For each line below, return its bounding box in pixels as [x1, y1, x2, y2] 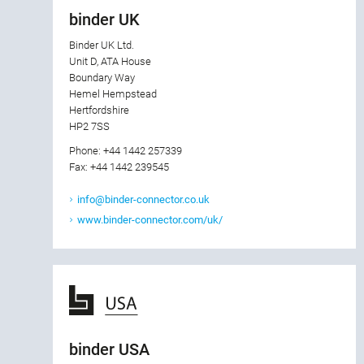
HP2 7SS [69, 120, 110, 133]
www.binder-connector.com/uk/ [77, 214, 223, 227]
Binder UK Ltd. [69, 39, 134, 52]
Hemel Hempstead [69, 88, 157, 101]
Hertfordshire [69, 104, 129, 117]
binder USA [69, 340, 149, 360]
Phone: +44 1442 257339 [69, 145, 182, 158]
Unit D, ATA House [69, 55, 151, 68]
